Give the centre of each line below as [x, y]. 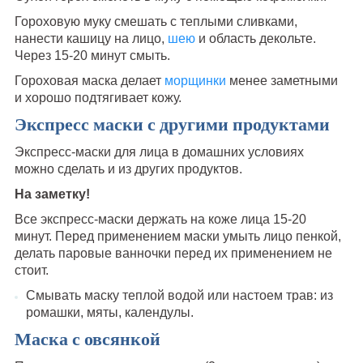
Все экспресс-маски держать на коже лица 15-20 [160, 220]
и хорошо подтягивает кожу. [98, 98]
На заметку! [52, 194]
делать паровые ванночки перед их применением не [173, 254]
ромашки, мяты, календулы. [109, 313]
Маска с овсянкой [87, 340]
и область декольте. [255, 39]
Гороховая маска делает [89, 81]
